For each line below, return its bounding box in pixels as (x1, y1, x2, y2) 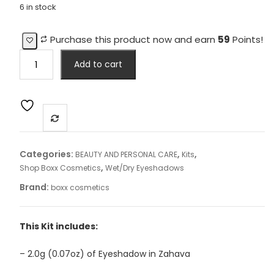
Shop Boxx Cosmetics (19, 162, 101, 173)
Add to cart (73, 57, 122, 70)
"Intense (18, 49, 61, 62)
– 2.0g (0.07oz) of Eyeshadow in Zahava (19, 247, 190, 260)
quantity (18, 108, 62, 121)
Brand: (19, 180, 51, 193)
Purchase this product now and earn (50, 32, 218, 46)
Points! (229, 32, 263, 46)
